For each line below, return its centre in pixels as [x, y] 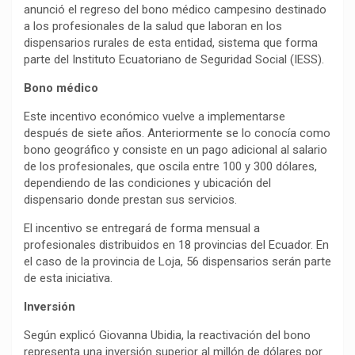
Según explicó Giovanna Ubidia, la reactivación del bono [167, 336]
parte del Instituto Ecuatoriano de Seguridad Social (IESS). [174, 60]
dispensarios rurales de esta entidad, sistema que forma [171, 43]
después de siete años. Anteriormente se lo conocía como [177, 134]
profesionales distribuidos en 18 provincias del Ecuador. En [176, 245]
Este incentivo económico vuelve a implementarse [155, 117]
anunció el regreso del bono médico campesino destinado [175, 10]
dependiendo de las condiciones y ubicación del [147, 183]
